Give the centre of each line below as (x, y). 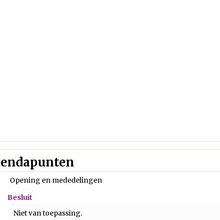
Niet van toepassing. (48, 213)
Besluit (20, 197)
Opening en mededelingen (56, 180)
